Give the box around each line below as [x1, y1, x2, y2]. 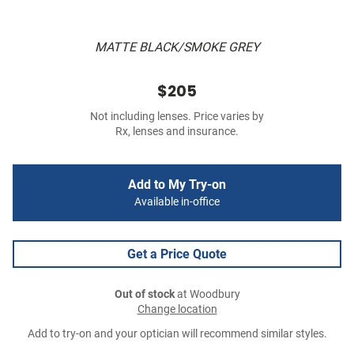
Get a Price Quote [127, 247, 227, 262]
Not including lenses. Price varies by [90, 110, 264, 124]
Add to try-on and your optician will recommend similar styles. [27, 327, 327, 341]
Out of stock [114, 288, 175, 302]
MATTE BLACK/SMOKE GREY [94, 40, 260, 55]
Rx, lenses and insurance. [115, 125, 239, 139]
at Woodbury [174, 288, 240, 302]
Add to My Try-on [128, 177, 226, 193]
